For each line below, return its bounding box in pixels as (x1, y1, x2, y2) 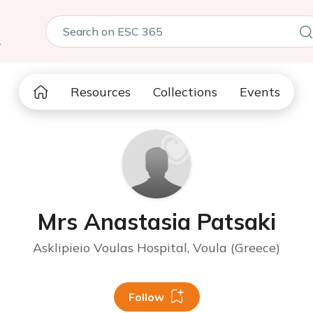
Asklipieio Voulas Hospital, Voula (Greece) (33, 240, 280, 256)
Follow (128, 290, 164, 304)
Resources (71, 84, 131, 100)
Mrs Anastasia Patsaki (37, 208, 276, 235)
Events (240, 84, 280, 100)
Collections (153, 84, 217, 100)
